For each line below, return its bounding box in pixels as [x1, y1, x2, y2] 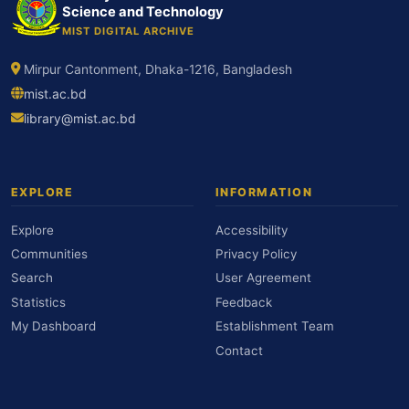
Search [11, 270, 53, 286]
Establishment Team [215, 319, 334, 334]
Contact [215, 342, 263, 358]
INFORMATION [215, 185, 313, 200]
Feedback [215, 294, 272, 309]
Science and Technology [62, 3, 224, 20]
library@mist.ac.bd [24, 111, 136, 127]
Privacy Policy [215, 246, 297, 261]
